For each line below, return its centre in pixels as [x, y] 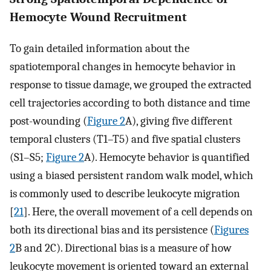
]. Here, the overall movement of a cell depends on [138, 211]
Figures [231, 230]
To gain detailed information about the [100, 48]
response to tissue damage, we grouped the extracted [131, 84]
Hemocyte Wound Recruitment [98, 17]
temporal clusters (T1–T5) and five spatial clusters [125, 139]
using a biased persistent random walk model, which [132, 175]
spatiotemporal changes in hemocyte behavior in [123, 66]
